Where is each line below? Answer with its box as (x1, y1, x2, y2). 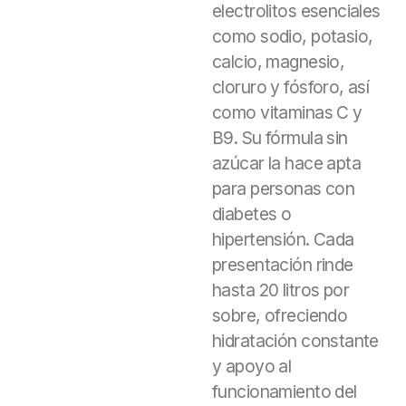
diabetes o (212, 203, 292, 225)
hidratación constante (212, 330, 379, 352)
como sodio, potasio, (212, 25, 373, 47)
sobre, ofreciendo (212, 304, 348, 326)
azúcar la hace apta (212, 152, 362, 174)
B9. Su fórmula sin (212, 127, 348, 149)
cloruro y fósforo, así (212, 76, 370, 98)
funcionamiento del (212, 381, 357, 402)
